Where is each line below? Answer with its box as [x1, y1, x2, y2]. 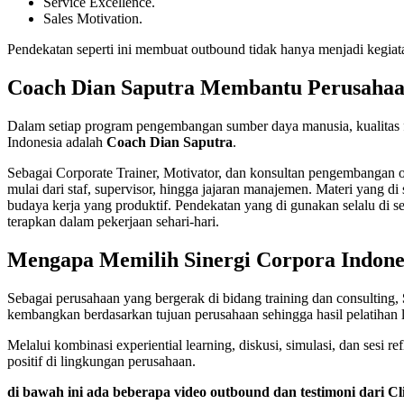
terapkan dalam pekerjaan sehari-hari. [7, 214, 219, 230]
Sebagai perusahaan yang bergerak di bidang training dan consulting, [7, 289, 402, 306]
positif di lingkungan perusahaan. [7, 353, 196, 369]
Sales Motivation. [43, 11, 142, 27]
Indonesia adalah [7, 134, 106, 151]
